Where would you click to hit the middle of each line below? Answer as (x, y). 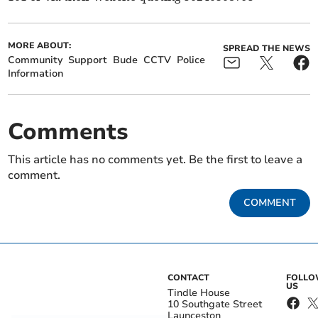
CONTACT (188, 278)
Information (36, 74)
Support (88, 60)
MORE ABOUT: (40, 46)
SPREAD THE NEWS (266, 49)
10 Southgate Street (215, 305)
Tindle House (199, 293)
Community (35, 60)
